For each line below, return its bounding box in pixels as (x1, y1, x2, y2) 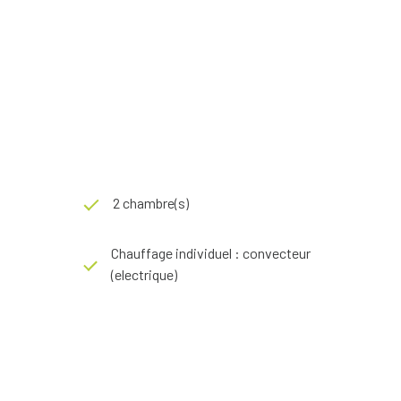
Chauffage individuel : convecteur (111, 243, 311, 261)
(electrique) (111, 265, 178, 283)
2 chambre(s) (113, 193, 189, 211)
